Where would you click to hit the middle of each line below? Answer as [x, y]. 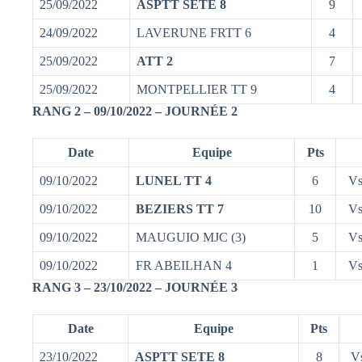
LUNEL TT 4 [174, 180]
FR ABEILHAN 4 [184, 265]
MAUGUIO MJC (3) [191, 237]
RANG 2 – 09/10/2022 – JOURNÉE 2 [135, 111]
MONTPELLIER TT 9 [197, 89]
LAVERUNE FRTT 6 [194, 32]
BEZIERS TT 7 [180, 208]
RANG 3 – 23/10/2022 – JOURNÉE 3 [135, 287]
